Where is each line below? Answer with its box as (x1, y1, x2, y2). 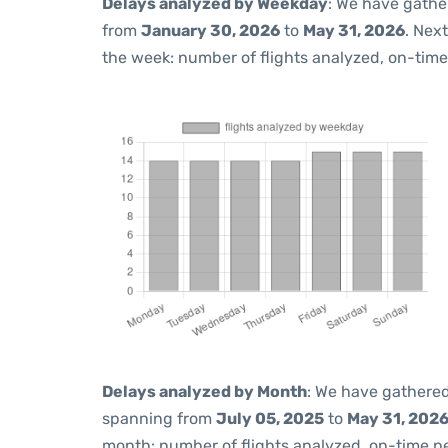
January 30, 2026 (141, 21, 280, 40)
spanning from (102, 409, 216, 428)
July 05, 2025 (216, 409, 324, 428)
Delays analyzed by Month (102, 382, 307, 401)
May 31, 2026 (303, 21, 405, 40)
